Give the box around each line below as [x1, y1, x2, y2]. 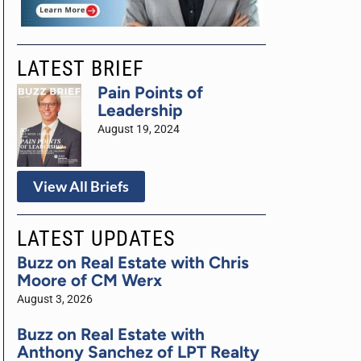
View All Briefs [33, 178, 129, 196]
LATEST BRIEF [17, 56, 144, 81]
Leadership [98, 99, 183, 120]
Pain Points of [98, 81, 203, 102]
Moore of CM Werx [17, 270, 162, 291]
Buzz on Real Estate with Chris [17, 252, 249, 273]
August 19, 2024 [98, 122, 180, 136]
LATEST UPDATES [17, 226, 175, 251]
